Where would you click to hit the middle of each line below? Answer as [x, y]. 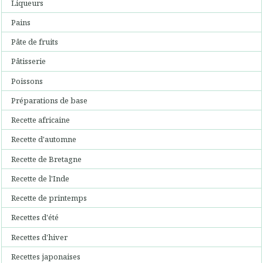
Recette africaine [41, 120]
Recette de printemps [49, 198]
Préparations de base [50, 100]
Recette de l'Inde [41, 178]
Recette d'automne [44, 139]
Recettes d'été [35, 218]
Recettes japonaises [46, 256]
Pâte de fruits [35, 42]
